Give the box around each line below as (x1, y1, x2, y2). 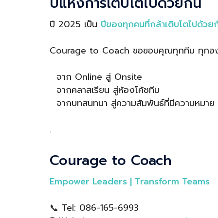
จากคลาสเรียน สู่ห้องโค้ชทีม (50, 83, 160, 97)
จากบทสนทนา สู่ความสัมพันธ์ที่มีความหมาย (50, 96, 215, 110)
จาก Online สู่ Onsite (50, 70, 142, 84)
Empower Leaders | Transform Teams (50, 175, 210, 189)
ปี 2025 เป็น (50, 17, 101, 31)
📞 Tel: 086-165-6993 (50, 201, 139, 215)
